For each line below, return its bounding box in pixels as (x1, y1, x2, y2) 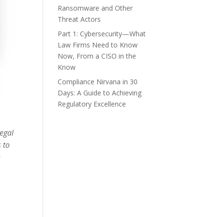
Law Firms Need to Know (58, 40, 138, 49)
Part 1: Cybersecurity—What (58, 29, 146, 38)
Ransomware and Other (58, 3, 133, 13)
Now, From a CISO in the (58, 51, 137, 61)
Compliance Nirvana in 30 (58, 77, 138, 86)
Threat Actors (58, 15, 101, 24)
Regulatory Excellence (58, 99, 126, 108)
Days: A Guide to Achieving (58, 88, 142, 97)
